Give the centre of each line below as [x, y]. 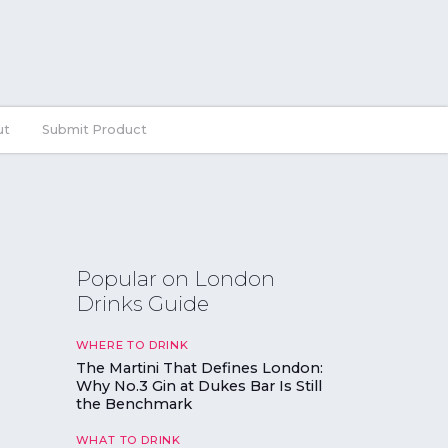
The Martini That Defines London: [199, 367]
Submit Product [95, 129]
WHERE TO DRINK [132, 345]
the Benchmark [133, 403]
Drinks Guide [142, 304]
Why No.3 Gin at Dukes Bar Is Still [198, 385]
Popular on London [175, 279]
